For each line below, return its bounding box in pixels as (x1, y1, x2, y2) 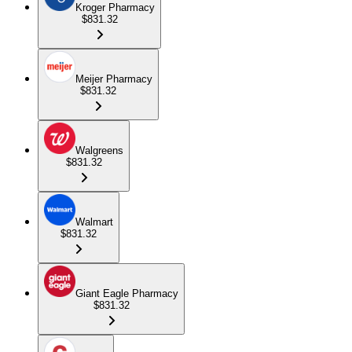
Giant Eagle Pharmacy (75, 287, 178, 299)
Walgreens (75, 144, 123, 156)
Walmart (75, 215, 113, 228)
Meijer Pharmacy (75, 72, 152, 85)
